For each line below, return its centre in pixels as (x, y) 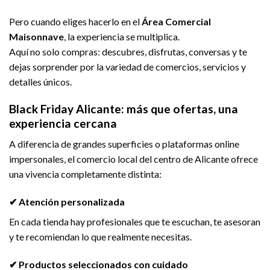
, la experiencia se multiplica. (122, 36)
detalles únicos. (40, 81)
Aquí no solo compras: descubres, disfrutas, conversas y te (128, 51)
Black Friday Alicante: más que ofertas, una (124, 108)
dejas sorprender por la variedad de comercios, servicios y (127, 66)
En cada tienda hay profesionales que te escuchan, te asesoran (135, 221)
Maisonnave (36, 36)
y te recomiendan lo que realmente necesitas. (100, 236)
